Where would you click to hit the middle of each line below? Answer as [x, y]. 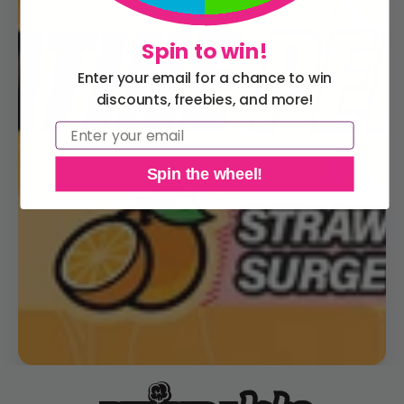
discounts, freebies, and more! [204, 99]
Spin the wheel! [204, 174]
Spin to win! [204, 51]
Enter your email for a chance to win [204, 77]
